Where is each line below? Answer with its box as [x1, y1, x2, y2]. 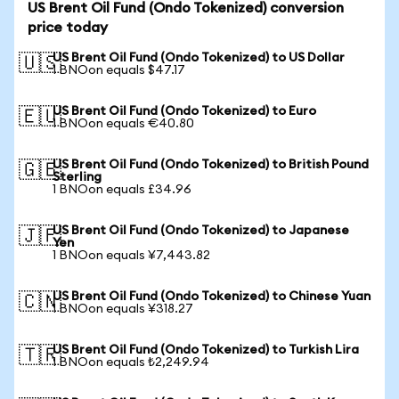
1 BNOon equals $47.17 [53, 64, 185, 77]
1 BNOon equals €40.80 [53, 118, 194, 130]
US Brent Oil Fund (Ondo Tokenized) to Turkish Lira [53, 344, 359, 356]
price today [28, 20, 108, 35]
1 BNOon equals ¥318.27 [53, 303, 193, 315]
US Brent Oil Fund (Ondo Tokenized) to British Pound [53, 159, 369, 171]
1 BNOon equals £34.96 [53, 183, 191, 196]
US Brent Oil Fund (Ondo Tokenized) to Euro [53, 105, 316, 118]
